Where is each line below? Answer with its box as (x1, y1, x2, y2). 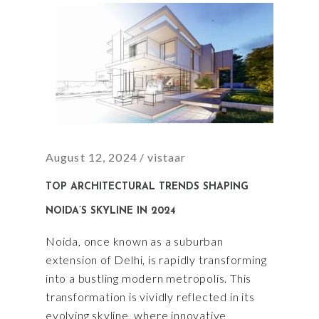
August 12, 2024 (46, 150, 137, 164)
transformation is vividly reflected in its (46, 290, 255, 304)
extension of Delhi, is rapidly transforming (46, 253, 267, 267)
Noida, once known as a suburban (46, 234, 224, 249)
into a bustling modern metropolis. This (46, 271, 252, 286)
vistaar (147, 150, 187, 164)
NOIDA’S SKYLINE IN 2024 (46, 206, 176, 217)
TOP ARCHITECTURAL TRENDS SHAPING (46, 182, 249, 193)
